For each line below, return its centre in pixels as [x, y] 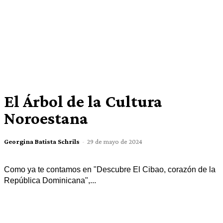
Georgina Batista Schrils [42, 142]
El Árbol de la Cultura [83, 102]
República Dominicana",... [50, 181]
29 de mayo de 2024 [114, 142]
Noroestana [46, 118]
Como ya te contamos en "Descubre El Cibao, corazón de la [110, 170]
